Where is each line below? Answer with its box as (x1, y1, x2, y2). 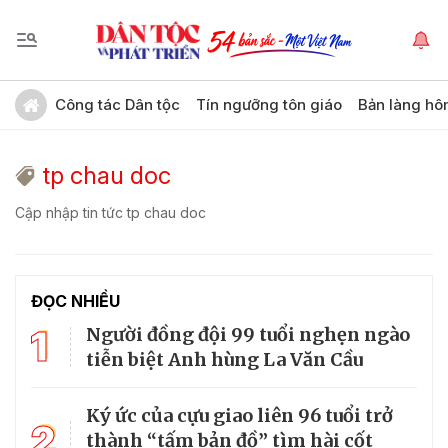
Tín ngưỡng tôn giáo (196, 95, 342, 114)
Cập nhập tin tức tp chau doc (15, 204, 206, 221)
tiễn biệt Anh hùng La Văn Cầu (86, 348, 363, 371)
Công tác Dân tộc (55, 95, 180, 114)
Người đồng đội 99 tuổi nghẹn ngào (86, 323, 410, 346)
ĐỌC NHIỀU (31, 291, 120, 311)
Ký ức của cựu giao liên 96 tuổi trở (86, 404, 393, 427)
